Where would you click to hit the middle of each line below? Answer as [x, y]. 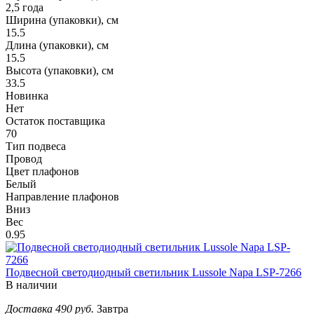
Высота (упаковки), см [60, 71]
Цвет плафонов [42, 172]
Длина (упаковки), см [57, 46]
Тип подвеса [36, 146]
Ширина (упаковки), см [62, 20]
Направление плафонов [62, 197]
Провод [24, 159]
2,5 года [25, 8]
